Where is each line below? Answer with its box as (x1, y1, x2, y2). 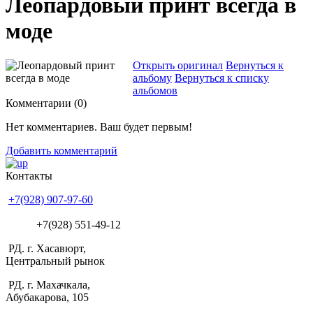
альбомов (133, 84, 177, 96)
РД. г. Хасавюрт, (6, 242, 86, 254)
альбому (133, 71, 172, 84)
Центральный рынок (6, 254, 105, 267)
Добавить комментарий (6, 144, 117, 156)
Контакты (6, 169, 52, 182)
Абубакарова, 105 (6, 291, 89, 303)
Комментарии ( (6, 96, 78, 109)
